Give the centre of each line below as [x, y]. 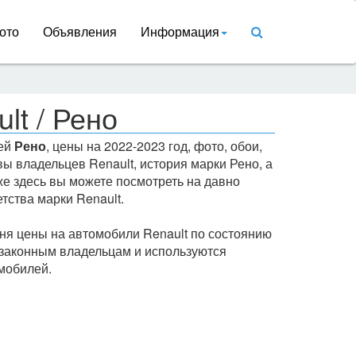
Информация [180, 31]
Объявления [80, 31]
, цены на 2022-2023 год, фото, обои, [154, 146]
